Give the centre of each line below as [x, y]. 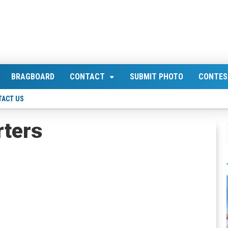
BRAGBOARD [33, 77]
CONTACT [87, 77]
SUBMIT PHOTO [156, 77]
